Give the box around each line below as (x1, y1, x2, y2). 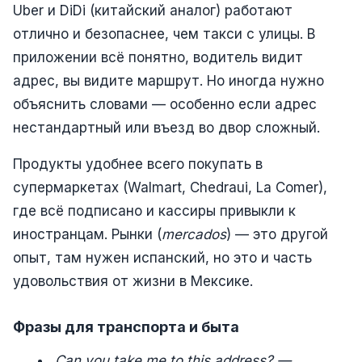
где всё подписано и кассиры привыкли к (13, 202, 296, 219)
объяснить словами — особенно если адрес (13, 95, 317, 112)
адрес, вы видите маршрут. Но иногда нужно (13, 72, 324, 89)
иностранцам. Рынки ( (13, 225, 162, 242)
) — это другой (226, 225, 328, 242)
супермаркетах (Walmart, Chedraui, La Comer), (13, 179, 327, 196)
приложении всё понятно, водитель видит (13, 48, 303, 65)
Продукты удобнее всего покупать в (13, 155, 263, 172)
